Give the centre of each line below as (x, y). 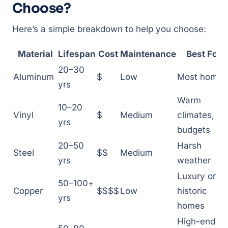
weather (194, 160)
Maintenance (148, 54)
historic (192, 191)
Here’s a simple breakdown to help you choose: (109, 29)
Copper (28, 191)
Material (35, 54)
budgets (194, 130)
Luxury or (196, 176)
